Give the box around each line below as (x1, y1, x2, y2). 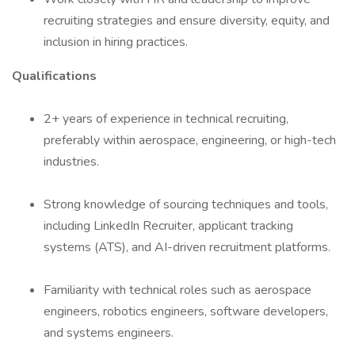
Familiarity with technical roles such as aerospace (44, 281, 311, 299)
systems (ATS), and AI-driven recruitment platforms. (44, 239, 330, 256)
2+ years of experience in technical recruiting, (44, 110, 288, 128)
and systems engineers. (44, 324, 174, 342)
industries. (44, 153, 99, 170)
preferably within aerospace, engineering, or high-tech (44, 132, 336, 149)
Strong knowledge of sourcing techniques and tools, (44, 196, 328, 213)
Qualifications (12, 67, 97, 85)
